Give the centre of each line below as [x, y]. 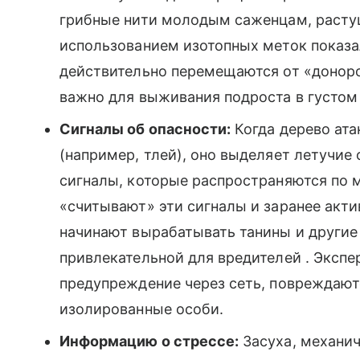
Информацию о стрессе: [149, 342]
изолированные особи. [142, 309]
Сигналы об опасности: [145, 129]
